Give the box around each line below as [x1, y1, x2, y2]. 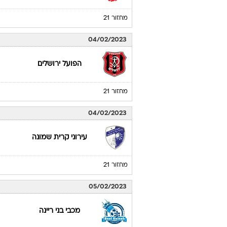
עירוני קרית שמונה [32, 134, 88, 141]
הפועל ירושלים [37, 61, 82, 67]
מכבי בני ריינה [39, 208, 81, 214]
